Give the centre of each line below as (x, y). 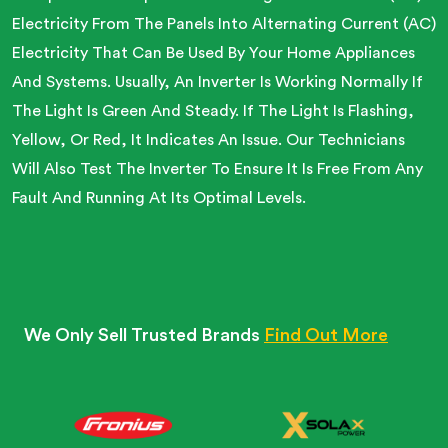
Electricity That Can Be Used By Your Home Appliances (213, 53)
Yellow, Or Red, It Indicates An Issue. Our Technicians (208, 140)
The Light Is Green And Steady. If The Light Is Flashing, (213, 111)
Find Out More (326, 335)
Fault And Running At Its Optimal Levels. (159, 198)
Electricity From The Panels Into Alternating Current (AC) (224, 24)
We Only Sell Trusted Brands (142, 335)
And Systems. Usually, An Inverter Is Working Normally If (217, 82)
